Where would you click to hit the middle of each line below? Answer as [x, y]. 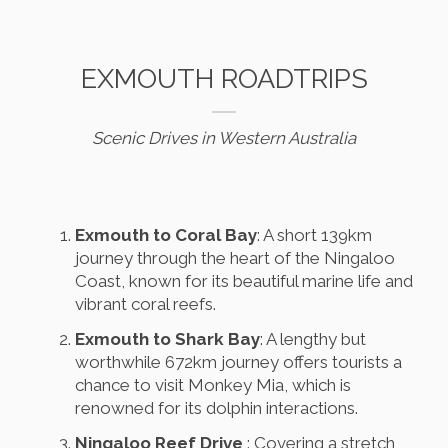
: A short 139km [314, 235]
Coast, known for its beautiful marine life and [244, 281]
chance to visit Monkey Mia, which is [213, 385]
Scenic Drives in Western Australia [224, 138]
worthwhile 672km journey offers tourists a [238, 362]
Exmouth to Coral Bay [166, 235]
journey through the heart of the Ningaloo [235, 258]
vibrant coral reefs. [145, 304]
